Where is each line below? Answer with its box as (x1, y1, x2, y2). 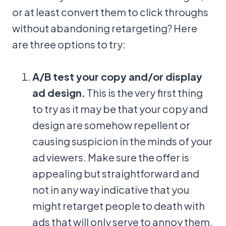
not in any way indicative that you (32, 183, 189, 196)
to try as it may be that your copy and (32, 102, 208, 115)
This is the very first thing (85, 86, 203, 99)
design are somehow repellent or (32, 119, 190, 131)
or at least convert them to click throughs (12, 6, 208, 18)
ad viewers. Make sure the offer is (32, 151, 189, 163)
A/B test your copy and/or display (32, 70, 202, 83)
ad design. (32, 86, 85, 99)
